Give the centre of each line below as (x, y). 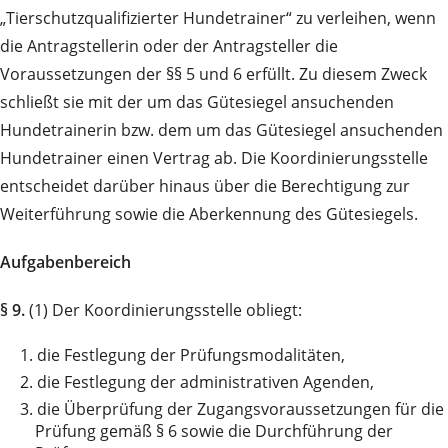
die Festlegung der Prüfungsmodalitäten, (191, 355)
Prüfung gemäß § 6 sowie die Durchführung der (214, 431)
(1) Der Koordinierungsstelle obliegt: (163, 310)
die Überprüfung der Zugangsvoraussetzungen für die (240, 409)
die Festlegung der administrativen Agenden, (205, 382)
